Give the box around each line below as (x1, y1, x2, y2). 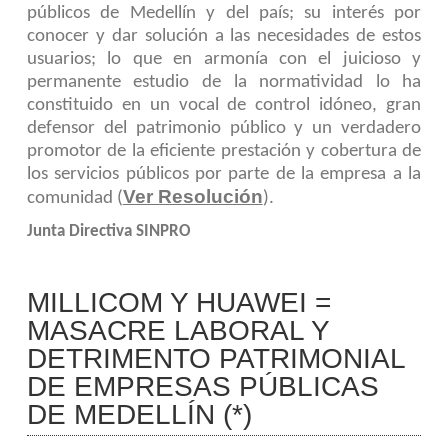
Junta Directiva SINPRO (26, 222, 191, 240)
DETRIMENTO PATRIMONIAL (26, 342, 406, 374)
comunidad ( (26, 188, 123, 208)
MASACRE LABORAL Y (26, 314, 330, 346)
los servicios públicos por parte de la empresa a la (26, 164, 422, 184)
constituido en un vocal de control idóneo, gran (26, 95, 422, 115)
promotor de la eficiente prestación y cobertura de (26, 141, 422, 161)
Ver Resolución (122, 185, 263, 207)
